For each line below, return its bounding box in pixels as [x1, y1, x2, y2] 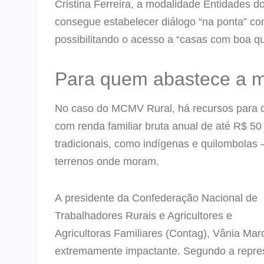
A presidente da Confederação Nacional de [55, 192, 258, 204]
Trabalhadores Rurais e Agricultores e [55, 209, 232, 222]
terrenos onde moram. [55, 155, 159, 167]
